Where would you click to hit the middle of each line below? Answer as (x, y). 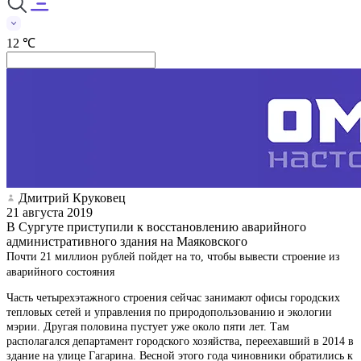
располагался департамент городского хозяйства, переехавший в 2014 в (180, 341)
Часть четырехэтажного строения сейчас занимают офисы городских (173, 297)
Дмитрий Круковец (72, 197)
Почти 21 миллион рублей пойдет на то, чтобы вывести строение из (173, 256)
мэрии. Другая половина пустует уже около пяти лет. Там (148, 326)
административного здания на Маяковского (127, 241)
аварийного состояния (60, 272)
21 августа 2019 (50, 212)
